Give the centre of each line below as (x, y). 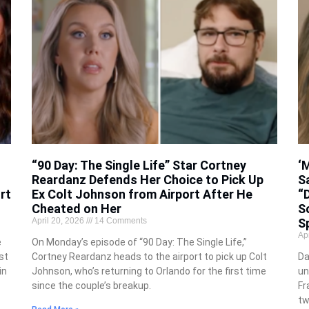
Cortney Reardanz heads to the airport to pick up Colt (149, 257)
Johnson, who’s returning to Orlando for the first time (149, 271)
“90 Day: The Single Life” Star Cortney (139, 166)
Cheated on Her (76, 209)
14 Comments (119, 221)
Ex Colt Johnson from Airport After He (142, 195)
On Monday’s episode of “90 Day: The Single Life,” (139, 242)
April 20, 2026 (59, 221)
